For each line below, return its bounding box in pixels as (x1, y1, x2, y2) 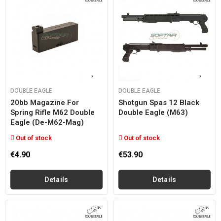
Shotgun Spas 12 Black (118, 98, 199, 107)
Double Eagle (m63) (118, 108, 188, 117)
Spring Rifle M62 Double (10, 108, 95, 117)
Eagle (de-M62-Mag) (10, 118, 84, 127)
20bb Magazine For (10, 98, 79, 107)
